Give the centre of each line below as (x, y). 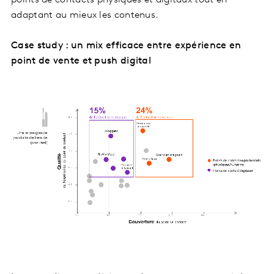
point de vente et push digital (81, 61)
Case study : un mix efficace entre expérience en (126, 46)
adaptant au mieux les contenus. (86, 16)
